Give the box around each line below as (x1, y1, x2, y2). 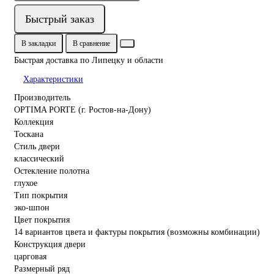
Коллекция (14, 117, 53, 127)
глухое (14, 178, 37, 188)
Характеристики (23, 74, 83, 84)
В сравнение (73, 39, 110, 48)
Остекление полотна (14, 166, 89, 176)
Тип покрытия (14, 190, 67, 200)
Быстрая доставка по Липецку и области (14, 55, 163, 65)
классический (14, 154, 64, 163)
